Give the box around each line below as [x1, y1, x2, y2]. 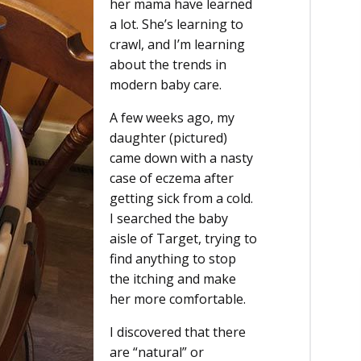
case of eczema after [110, 169, 234, 188]
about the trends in [110, 56, 226, 74]
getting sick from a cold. [110, 189, 253, 208]
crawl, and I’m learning [110, 35, 245, 54]
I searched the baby [110, 210, 228, 228]
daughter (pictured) [110, 129, 227, 147]
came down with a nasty [110, 149, 253, 168]
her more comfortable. [110, 290, 246, 309]
